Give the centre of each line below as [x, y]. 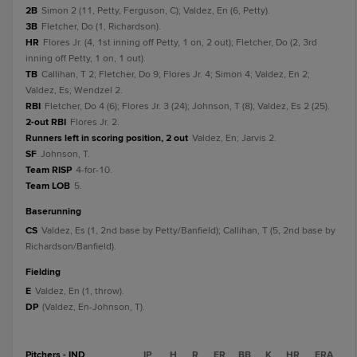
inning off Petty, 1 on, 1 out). [86, 59]
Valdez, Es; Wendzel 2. [74, 90]
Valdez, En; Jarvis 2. [234, 138]
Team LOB [48, 186]
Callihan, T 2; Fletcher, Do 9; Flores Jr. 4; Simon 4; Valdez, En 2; [176, 75]
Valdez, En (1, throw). [80, 291]
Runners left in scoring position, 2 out [107, 138]
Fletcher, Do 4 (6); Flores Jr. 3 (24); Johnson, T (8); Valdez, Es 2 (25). [187, 106]
